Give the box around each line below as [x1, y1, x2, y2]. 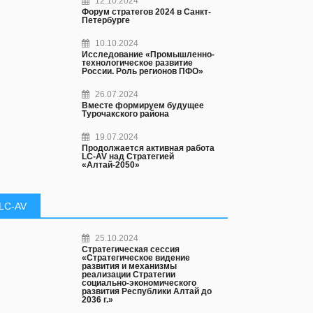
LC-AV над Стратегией [82, 152, 175, 161]
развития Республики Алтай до [82, 286, 212, 296]
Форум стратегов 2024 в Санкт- [82, 7, 212, 17]
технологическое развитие [82, 58, 194, 68]
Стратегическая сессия [82, 245, 180, 254]
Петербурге [82, 15, 131, 25]
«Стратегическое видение [82, 253, 191, 263]
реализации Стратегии [82, 270, 176, 279]
